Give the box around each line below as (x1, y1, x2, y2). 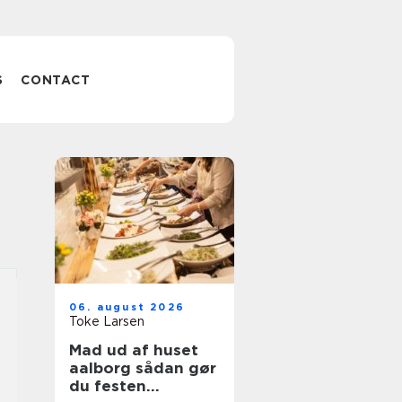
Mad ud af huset (69, 341, 198, 359)
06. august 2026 (69, 301, 185, 313)
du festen (69, 377, 146, 395)
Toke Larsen (69, 314, 144, 328)
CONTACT (21, 73, 91, 87)
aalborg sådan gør (69, 359, 135, 377)
